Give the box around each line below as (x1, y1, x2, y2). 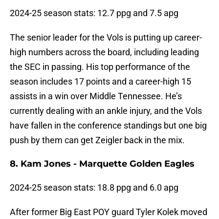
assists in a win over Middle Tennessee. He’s (10, 91, 182, 102)
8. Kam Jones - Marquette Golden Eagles (10, 158, 195, 170)
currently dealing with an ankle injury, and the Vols (10, 106, 202, 116)
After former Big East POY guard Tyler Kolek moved (10, 207, 207, 218)
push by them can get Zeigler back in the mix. (10, 135, 185, 146)
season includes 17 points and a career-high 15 (10, 76, 191, 87)
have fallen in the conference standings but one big (10, 120, 207, 131)
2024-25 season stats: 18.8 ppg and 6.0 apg (10, 182, 178, 193)
